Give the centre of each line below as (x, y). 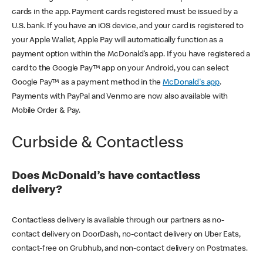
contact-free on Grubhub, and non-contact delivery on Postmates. (130, 249)
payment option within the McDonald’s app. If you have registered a (131, 55)
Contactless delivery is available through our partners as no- (118, 220)
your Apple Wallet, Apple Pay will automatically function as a (117, 41)
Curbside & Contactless (98, 144)
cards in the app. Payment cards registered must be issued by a (125, 13)
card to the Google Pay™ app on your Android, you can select (121, 69)
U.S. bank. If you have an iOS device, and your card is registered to (128, 27)
